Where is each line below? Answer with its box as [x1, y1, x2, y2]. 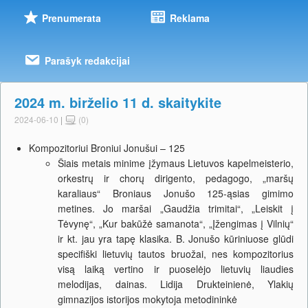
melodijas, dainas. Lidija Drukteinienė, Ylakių [58, 277, 294, 291]
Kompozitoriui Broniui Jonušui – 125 [29, 141, 185, 155]
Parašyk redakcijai [44, 54, 130, 68]
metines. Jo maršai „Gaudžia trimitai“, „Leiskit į [58, 201, 294, 216]
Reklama [169, 11, 210, 25]
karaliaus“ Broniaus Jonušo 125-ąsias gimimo [58, 186, 294, 201]
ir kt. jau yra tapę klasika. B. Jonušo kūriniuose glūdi [58, 232, 294, 246]
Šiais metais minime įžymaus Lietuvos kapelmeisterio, [58, 156, 294, 170]
